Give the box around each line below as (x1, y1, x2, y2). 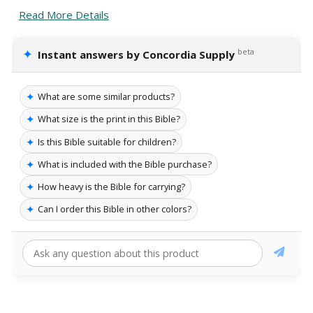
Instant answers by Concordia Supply (38, 48, 235, 62)
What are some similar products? (38, 90, 175, 103)
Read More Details (18, 8, 109, 22)
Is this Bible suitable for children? (38, 135, 176, 148)
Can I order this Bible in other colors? (38, 203, 191, 216)
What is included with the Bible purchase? (38, 157, 212, 170)
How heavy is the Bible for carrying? (38, 180, 185, 194)
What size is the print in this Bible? (38, 112, 180, 126)
